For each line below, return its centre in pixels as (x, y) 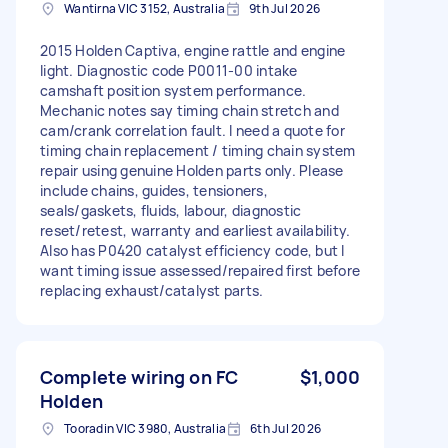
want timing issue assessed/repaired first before (200, 270)
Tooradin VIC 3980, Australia (145, 428)
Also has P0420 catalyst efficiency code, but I (192, 250)
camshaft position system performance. (173, 90)
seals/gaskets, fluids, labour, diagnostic (171, 210)
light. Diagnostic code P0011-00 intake (169, 70)
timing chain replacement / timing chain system (198, 150)
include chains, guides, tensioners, (154, 190)
